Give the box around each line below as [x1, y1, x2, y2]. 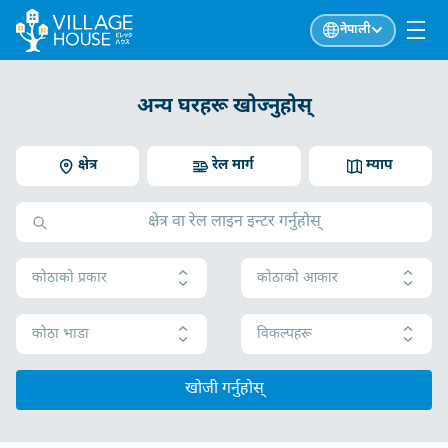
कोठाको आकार [256, 268, 338, 288]
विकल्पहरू [256, 324, 312, 344]
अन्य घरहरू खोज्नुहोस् [136, 94, 312, 120]
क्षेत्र [77, 156, 97, 175]
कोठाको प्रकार [32, 268, 107, 288]
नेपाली [339, 22, 371, 38]
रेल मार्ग [212, 156, 255, 175]
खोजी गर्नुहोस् [184, 379, 264, 400]
